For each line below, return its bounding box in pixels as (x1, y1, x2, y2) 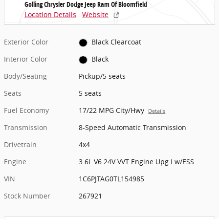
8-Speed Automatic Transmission (79, 123, 187, 132)
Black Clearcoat (91, 37, 141, 46)
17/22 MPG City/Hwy (79, 106, 145, 115)
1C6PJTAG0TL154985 (79, 174, 145, 184)
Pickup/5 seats (79, 71, 126, 81)
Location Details (24, 10, 76, 19)
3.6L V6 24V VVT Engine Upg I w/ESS (79, 157, 195, 167)
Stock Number (4, 191, 50, 201)
